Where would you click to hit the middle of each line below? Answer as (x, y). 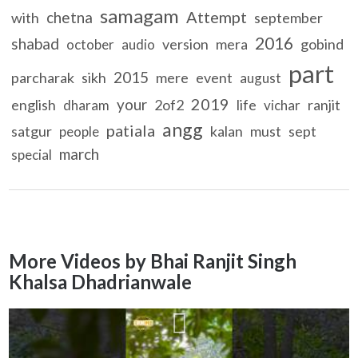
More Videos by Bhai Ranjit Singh (153, 261)
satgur (32, 131)
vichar (282, 105)
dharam (87, 105)
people (80, 131)
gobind (322, 44)
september (289, 17)
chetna (70, 17)
